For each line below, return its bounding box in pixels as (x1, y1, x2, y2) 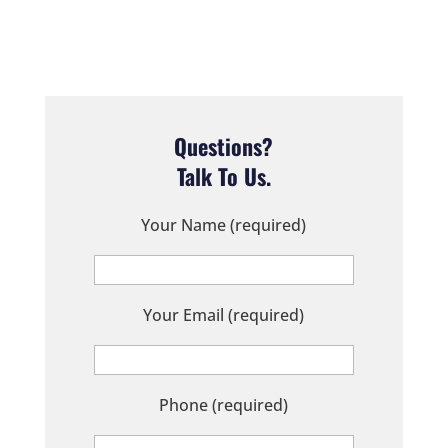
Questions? (174, 129, 274, 162)
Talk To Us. (176, 159, 271, 192)
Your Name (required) (141, 213, 307, 236)
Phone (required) (159, 393, 289, 416)
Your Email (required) (143, 303, 305, 326)
